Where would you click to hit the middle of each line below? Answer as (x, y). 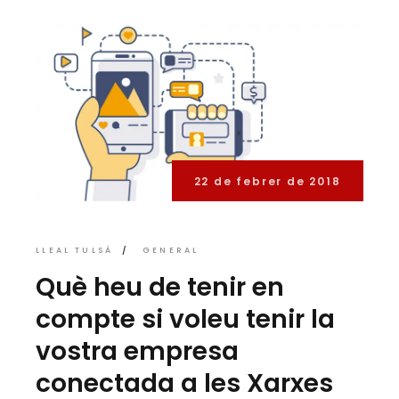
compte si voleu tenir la (186, 319)
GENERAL (171, 251)
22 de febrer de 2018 (267, 181)
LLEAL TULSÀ (74, 251)
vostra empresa (138, 351)
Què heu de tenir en (160, 287)
